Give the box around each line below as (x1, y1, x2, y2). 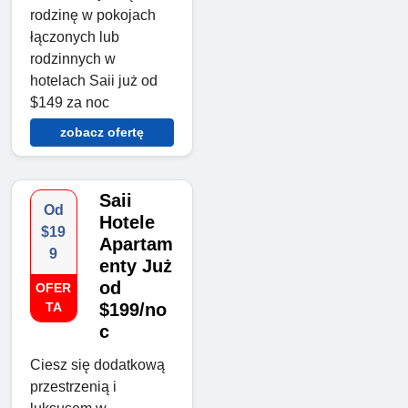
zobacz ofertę (60, 125, 144, 140)
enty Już (98, 256, 172, 277)
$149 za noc (30, 95, 109, 111)
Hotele (98, 212, 155, 233)
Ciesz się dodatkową (30, 357, 165, 373)
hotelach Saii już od (30, 73, 158, 89)
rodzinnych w (30, 51, 116, 67)
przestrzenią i (30, 379, 117, 395)
